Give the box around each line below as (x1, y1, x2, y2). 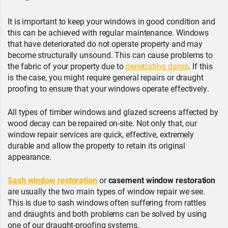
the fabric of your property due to (8, 61, 126, 71)
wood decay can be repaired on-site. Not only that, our (8, 118, 197, 128)
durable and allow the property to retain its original (8, 140, 186, 151)
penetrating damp (125, 61, 189, 71)
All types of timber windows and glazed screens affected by (8, 106, 218, 117)
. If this (188, 61, 213, 71)
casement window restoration (108, 175, 216, 185)
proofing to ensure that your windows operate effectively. (8, 83, 209, 94)
